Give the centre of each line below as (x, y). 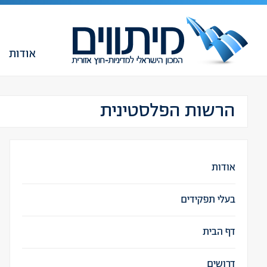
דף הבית (219, 232)
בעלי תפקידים (208, 200)
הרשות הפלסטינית (168, 111)
